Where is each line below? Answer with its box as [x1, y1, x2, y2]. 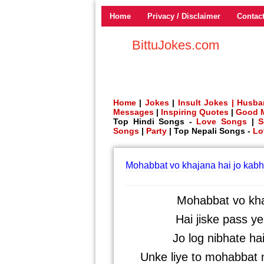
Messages [113, 107, 154, 117]
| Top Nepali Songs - [167, 126, 253, 136]
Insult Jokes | [177, 98, 234, 107]
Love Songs [196, 117, 247, 126]
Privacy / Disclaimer [147, 12, 220, 21]
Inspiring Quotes [161, 107, 229, 117]
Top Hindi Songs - [113, 117, 197, 126]
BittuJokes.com [132, 38, 219, 52]
